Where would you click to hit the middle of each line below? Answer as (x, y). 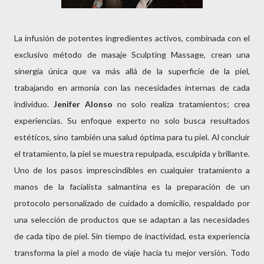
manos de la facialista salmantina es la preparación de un (132, 187)
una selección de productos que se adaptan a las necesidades (132, 220)
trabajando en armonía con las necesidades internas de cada (132, 88)
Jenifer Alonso (83, 104)
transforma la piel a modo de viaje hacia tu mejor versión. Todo (132, 253)
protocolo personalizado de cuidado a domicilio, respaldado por (132, 203)
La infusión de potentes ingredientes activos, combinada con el (132, 38)
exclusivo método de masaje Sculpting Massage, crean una (132, 55)
